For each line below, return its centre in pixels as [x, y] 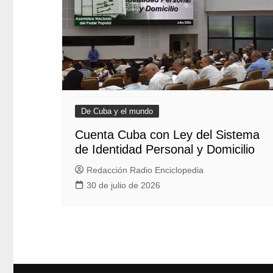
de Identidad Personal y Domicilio [165, 150]
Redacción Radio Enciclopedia [145, 170]
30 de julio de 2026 [123, 186]
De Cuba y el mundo [117, 112]
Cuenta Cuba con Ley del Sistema [167, 135]
